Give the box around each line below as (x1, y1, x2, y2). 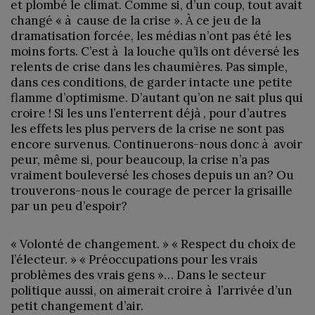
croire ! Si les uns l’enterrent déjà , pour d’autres (11, 105, 286, 121)
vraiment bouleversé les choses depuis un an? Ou (11, 167, 294, 183)
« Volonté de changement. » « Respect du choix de (11, 236, 296, 252)
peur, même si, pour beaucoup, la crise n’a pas (11, 151, 269, 167)
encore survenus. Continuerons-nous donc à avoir (11, 136, 302, 152)
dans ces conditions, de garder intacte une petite (11, 74, 292, 90)
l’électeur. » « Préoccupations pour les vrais (11, 251, 257, 267)
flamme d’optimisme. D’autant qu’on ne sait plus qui (11, 89, 303, 105)
